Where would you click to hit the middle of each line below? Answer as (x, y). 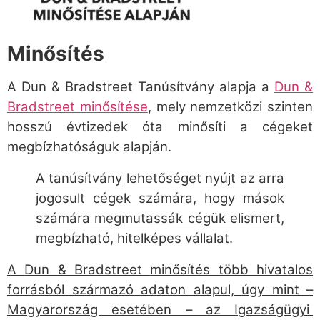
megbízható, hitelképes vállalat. (134, 239)
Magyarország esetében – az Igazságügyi (160, 310)
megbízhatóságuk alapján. (89, 147)
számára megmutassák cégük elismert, (160, 219)
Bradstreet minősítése (77, 107)
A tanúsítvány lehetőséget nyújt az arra (160, 179)
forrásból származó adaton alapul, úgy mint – (160, 290)
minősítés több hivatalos (232, 270)
